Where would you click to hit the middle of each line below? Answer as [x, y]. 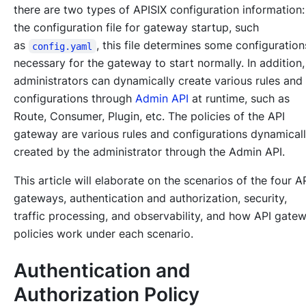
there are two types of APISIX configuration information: [159, 10]
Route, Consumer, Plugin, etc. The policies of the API [149, 116]
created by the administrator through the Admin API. [149, 152]
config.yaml [62, 46]
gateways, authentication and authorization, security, [150, 198]
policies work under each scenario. [103, 234]
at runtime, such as [239, 99]
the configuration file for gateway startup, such [136, 28]
